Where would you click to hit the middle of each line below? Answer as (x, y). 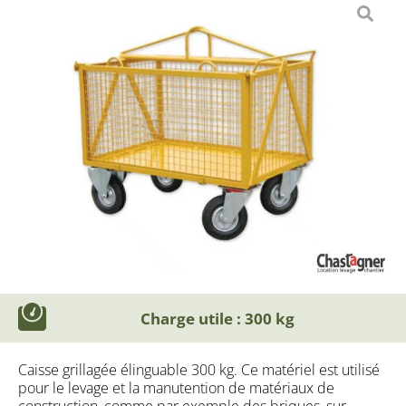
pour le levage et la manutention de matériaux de (176, 387)
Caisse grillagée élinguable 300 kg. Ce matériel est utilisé (199, 369)
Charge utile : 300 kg (217, 318)
